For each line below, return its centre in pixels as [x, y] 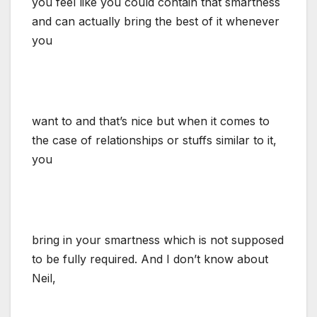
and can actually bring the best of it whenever [156, 21]
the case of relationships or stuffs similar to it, [154, 140]
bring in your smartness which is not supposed [158, 240]
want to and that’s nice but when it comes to [151, 121]
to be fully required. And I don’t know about [150, 259]
